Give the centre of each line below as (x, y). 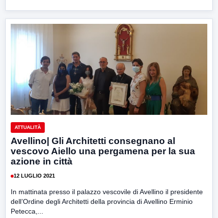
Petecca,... (27, 211)
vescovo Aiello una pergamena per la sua (103, 151)
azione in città (42, 161)
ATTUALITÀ (28, 127)
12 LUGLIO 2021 (34, 176)
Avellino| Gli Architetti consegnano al (93, 141)
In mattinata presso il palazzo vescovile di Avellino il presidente (107, 191)
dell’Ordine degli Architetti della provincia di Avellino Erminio (102, 201)
